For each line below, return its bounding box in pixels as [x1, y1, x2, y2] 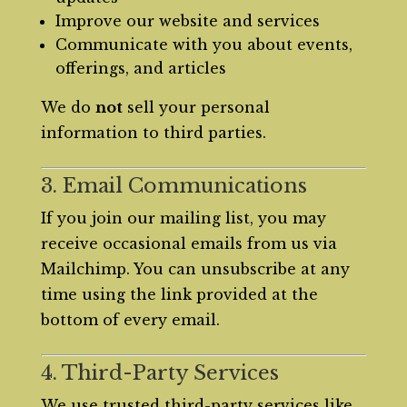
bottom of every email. [40, 311, 220, 329]
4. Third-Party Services [40, 361, 279, 385]
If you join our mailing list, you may [40, 209, 326, 227]
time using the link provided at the [40, 285, 318, 303]
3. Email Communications [40, 174, 307, 198]
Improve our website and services [55, 12, 320, 30]
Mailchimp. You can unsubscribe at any [40, 260, 350, 278]
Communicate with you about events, [55, 35, 352, 54]
